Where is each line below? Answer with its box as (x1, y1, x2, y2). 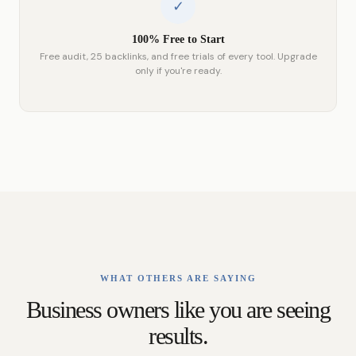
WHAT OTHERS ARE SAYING (99, 273, 257, 284)
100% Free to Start (131, 33, 225, 46)
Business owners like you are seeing (25, 296, 331, 323)
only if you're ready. (134, 64, 222, 78)
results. (149, 323, 207, 350)
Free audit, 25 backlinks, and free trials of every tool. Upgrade (39, 50, 317, 64)
